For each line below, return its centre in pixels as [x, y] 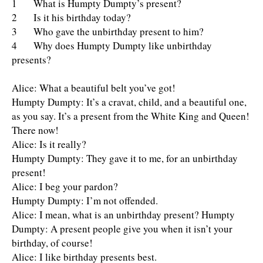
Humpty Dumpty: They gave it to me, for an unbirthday [125, 158]
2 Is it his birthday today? [71, 17]
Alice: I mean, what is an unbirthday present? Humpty [123, 215]
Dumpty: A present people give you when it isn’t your [122, 229]
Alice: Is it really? [49, 144]
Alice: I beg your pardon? [65, 186]
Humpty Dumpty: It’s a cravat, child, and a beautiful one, [129, 102]
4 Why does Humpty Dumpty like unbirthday [112, 45]
